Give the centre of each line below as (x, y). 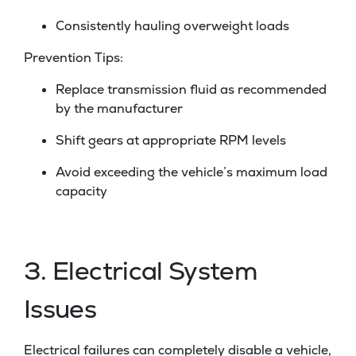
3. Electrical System (141, 271)
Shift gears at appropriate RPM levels (171, 141)
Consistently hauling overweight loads (172, 26)
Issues (60, 310)
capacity (81, 192)
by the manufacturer (119, 109)
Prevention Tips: (74, 58)
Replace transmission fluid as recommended (191, 90)
